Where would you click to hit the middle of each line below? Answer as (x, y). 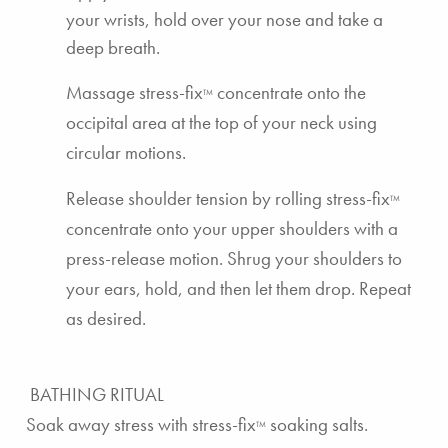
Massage (102, 92)
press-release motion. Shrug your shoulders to (234, 258)
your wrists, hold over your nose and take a (224, 19)
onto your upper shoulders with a (275, 228)
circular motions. (126, 152)
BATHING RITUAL (97, 394)
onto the (334, 92)
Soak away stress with (109, 424)
